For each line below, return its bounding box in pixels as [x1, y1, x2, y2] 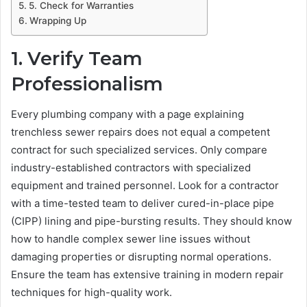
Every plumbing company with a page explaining [11, 108, 244, 121]
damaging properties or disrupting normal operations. [11, 250, 271, 264]
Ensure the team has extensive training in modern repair [11, 268, 284, 282]
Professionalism [11, 72, 163, 95]
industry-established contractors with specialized [11, 161, 251, 175]
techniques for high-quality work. [11, 286, 172, 299]
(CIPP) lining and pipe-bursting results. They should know [11, 214, 292, 228]
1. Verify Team [11, 47, 143, 70]
